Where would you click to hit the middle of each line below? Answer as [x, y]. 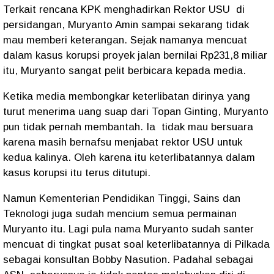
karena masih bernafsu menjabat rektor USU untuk [123, 142]
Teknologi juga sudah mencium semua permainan [120, 214]
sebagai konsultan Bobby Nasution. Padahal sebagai [128, 260]
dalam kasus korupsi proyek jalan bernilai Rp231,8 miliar [135, 55]
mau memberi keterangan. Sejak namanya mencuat [125, 40]
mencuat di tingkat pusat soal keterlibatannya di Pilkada [136, 244]
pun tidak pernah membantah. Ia [81, 127]
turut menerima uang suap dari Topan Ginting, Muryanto [136, 112]
